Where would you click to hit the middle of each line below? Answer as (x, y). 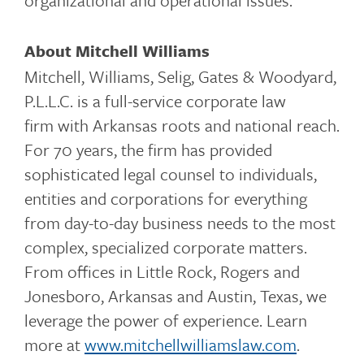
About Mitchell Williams (117, 51)
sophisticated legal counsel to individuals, (171, 174)
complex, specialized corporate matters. (166, 247)
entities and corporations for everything (166, 198)
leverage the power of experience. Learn (166, 320)
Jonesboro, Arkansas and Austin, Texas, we (175, 296)
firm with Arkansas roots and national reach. (182, 125)
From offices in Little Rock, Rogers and (162, 271)
